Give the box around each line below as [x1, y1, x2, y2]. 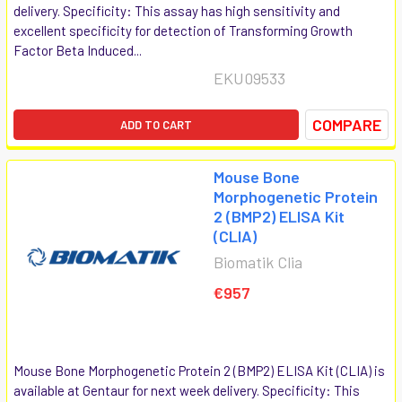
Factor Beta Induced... [13, 41, 142, 58]
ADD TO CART [120, 117, 192, 132]
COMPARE [312, 114, 381, 135]
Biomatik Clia [214, 251, 302, 272]
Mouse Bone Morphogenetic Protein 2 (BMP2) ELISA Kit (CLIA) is [13, 362, 385, 379]
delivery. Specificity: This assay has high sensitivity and [13, 2, 340, 19]
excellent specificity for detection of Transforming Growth [13, 22, 353, 39]
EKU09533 [214, 67, 285, 88]
